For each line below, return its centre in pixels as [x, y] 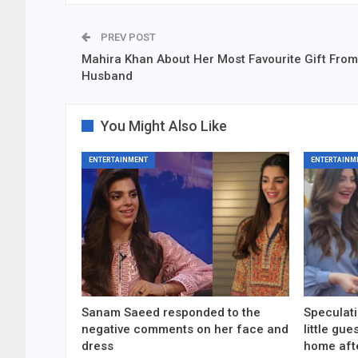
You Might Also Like [164, 125]
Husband [107, 76]
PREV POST [127, 37]
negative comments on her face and [185, 330]
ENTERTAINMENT [118, 159]
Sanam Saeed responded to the [171, 313]
